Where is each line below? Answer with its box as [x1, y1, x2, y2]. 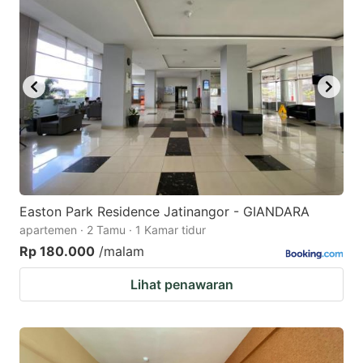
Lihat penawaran [130, 275, 233, 293]
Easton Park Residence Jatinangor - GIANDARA [19, 203, 310, 220]
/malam [99, 242, 144, 259]
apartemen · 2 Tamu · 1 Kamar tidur [19, 222, 206, 237]
